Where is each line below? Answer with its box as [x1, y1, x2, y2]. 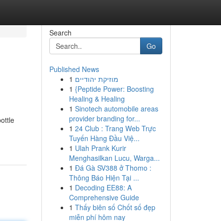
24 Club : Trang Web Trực [74, 123, 156, 133]
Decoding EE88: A [74, 183, 132, 192]
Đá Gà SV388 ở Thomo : [74, 163, 151, 173]
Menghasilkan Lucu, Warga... [69, 153, 160, 163]
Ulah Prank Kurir [74, 143, 126, 153]
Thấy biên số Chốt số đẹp [74, 202, 155, 212]
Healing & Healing [69, 94, 125, 104]
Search [49, 28, 72, 37]
